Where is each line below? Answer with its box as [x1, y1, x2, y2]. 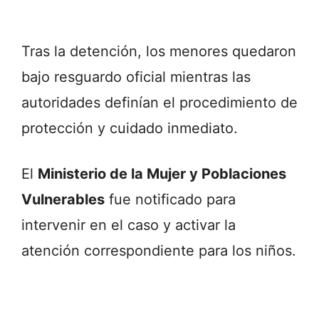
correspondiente [84, 242, 199, 260]
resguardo [54, 68, 126, 86]
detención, [70, 43, 146, 61]
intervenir [21, 216, 90, 234]
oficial [126, 68, 170, 86]
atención [21, 242, 84, 260]
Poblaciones [202, 165, 286, 183]
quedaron [232, 43, 296, 61]
